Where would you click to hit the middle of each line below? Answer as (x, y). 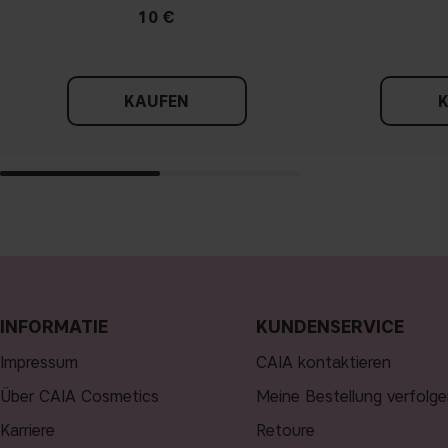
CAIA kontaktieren (323, 363)
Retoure (285, 431)
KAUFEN (157, 102)
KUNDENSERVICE (329, 327)
